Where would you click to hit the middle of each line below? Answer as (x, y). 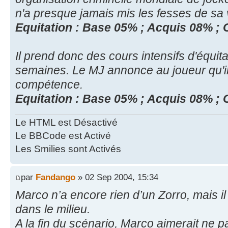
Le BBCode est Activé (63, 136)
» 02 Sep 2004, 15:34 (117, 177)
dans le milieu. (53, 209)
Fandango (55, 177)
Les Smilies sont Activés (68, 149)
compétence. (49, 84)
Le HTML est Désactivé (66, 123)
